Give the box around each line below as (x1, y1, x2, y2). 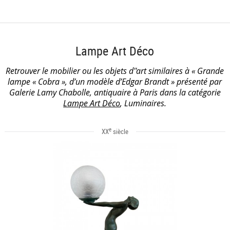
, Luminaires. (120, 97, 167, 109)
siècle (111, 126, 128, 136)
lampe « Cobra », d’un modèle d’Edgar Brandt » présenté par (8, 75, 222, 87)
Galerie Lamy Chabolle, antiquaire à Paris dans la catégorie (9, 86, 221, 98)
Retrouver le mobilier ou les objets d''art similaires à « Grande (6, 65, 224, 76)
